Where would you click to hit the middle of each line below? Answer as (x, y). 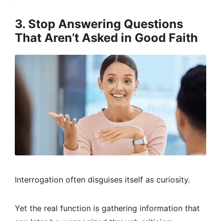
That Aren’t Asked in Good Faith (106, 38)
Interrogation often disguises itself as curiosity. (102, 180)
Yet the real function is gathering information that (107, 208)
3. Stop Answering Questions (99, 24)
